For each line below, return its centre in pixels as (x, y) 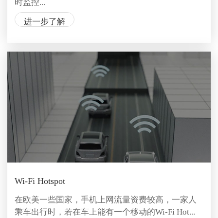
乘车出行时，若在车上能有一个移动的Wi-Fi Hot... (105, 212)
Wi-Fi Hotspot (40, 181)
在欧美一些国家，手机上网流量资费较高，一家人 (105, 200)
